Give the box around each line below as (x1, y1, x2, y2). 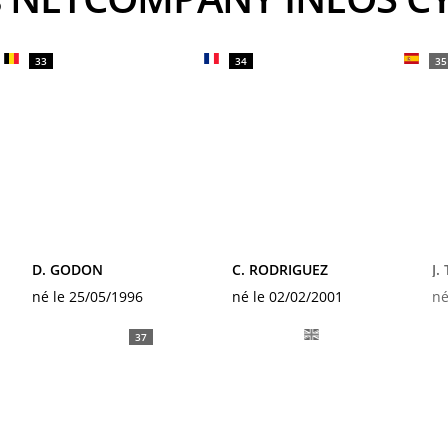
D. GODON (32, 260, 103, 279)
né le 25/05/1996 (32, 287, 143, 306)
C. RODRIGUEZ (232, 260, 328, 279)
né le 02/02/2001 (232, 287, 343, 306)
